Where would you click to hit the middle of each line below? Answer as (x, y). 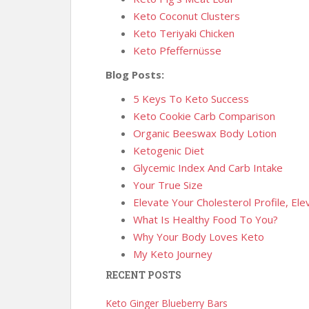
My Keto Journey (173, 254)
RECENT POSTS (143, 275)
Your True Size (168, 185)
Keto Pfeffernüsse (177, 50)
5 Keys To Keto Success (191, 99)
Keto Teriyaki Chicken (184, 33)
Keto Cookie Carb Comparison (204, 116)
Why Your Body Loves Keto (199, 237)
